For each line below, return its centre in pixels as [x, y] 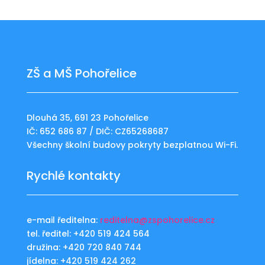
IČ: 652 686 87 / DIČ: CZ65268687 [97, 131]
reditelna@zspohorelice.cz [157, 220]
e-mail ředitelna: [63, 220]
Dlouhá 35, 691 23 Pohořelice [87, 118]
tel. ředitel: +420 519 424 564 [88, 234]
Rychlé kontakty [73, 176]
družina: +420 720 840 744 [84, 247]
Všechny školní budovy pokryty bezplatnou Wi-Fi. [132, 145]
